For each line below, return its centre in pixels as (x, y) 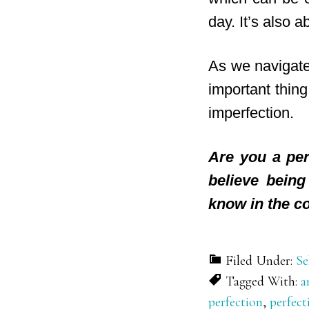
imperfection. (251, 113)
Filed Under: (261, 261)
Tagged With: (263, 281)
